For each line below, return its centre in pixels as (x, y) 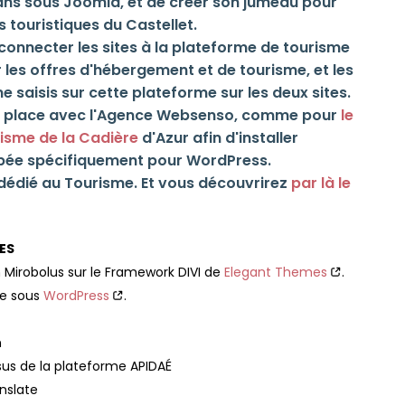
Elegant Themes (276, 272)
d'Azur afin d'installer (218, 138)
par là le (321, 184)
